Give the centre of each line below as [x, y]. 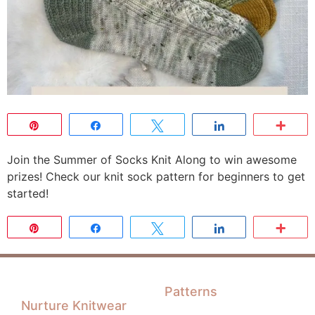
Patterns [191, 291]
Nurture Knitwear [74, 306]
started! [28, 193]
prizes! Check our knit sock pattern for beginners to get [156, 176]
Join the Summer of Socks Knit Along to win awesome [152, 160]
